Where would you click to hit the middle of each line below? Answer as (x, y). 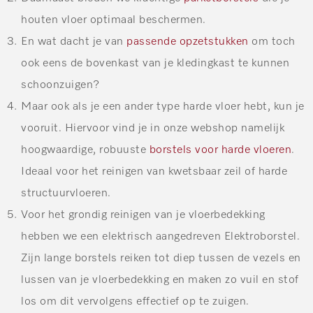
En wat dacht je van (74, 42)
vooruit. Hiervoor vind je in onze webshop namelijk (153, 129)
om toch (272, 42)
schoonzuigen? (60, 86)
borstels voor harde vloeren (220, 151)
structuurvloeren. (66, 194)
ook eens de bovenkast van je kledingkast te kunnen (155, 64)
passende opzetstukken (188, 42)
